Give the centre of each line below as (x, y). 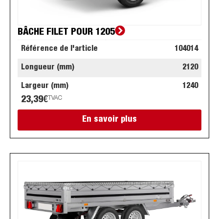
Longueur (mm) (48, 68)
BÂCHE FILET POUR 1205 (66, 33)
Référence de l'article (59, 50)
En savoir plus (109, 120)
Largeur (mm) (45, 87)
